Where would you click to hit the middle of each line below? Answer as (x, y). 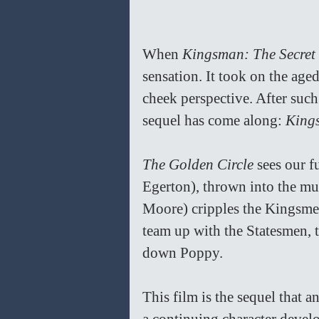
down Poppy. (184, 253)
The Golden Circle (200, 165)
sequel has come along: (214, 121)
